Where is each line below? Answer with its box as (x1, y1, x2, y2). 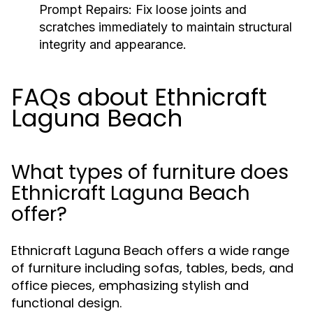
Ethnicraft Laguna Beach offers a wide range (11, 242, 289, 260)
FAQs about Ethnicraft (11, 80, 267, 115)
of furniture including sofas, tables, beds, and (11, 259, 293, 277)
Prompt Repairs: (39, 2, 132, 17)
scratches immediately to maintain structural (39, 20, 292, 35)
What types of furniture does (11, 159, 289, 187)
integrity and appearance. (39, 37, 187, 52)
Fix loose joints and (132, 2, 247, 17)
